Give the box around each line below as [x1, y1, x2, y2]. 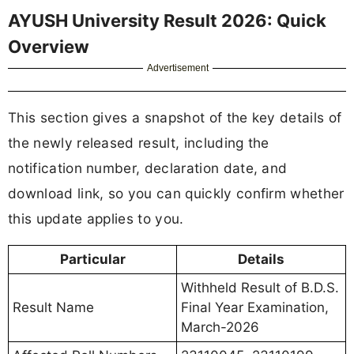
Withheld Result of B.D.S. [181, 279, 339, 296]
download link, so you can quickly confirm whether [8, 184, 345, 201]
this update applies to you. [8, 209, 184, 227]
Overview [8, 36, 89, 57]
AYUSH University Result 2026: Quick [8, 9, 326, 31]
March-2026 [181, 318, 259, 335]
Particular [59, 250, 126, 267]
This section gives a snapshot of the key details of [8, 108, 342, 126]
